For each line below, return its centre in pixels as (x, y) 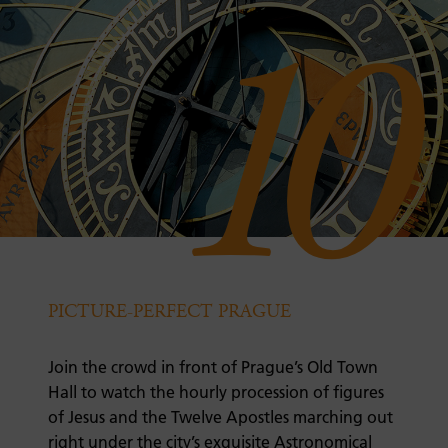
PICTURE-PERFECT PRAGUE (169, 312)
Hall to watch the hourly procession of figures (216, 392)
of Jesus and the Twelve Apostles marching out (220, 417)
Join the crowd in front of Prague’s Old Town (213, 367)
